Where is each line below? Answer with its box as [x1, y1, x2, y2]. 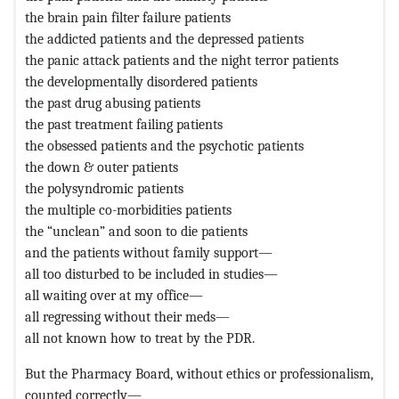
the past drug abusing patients [25, 94, 200, 111]
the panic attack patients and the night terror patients [25, 51, 338, 69]
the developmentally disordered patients [25, 72, 257, 90]
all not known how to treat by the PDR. [25, 329, 255, 346]
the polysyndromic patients [25, 179, 183, 197]
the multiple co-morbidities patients [25, 200, 232, 218]
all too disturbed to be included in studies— [25, 265, 278, 282]
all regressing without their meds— [25, 307, 230, 325]
